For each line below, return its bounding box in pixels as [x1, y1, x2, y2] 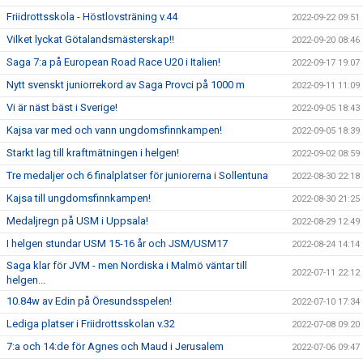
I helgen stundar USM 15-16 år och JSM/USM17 [6, 237, 228, 250]
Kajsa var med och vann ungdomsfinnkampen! [6, 123, 222, 136]
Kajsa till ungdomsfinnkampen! [6, 191, 151, 204]
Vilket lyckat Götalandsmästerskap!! [6, 32, 174, 45]
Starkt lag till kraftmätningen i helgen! [6, 146, 179, 159]
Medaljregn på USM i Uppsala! [6, 214, 148, 227]
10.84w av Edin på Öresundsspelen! [6, 294, 172, 307]
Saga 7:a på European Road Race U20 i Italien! [6, 55, 220, 68]
